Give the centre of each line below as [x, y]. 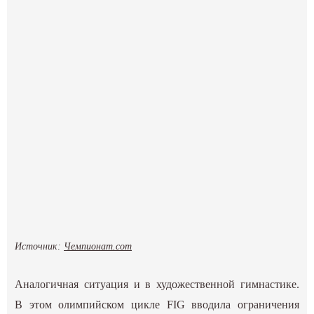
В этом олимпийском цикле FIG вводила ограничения [157, 304]
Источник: [40, 246]
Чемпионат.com [98, 246]
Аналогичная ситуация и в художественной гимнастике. [157, 284]
